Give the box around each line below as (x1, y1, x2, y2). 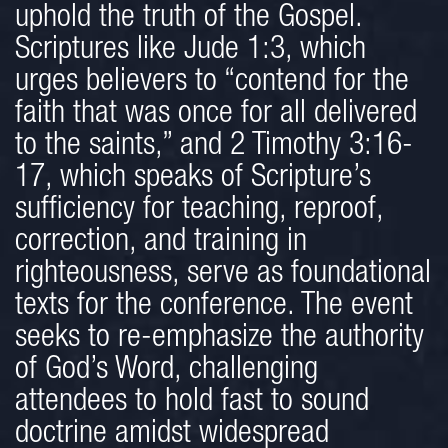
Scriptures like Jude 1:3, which (15, 35, 366, 68)
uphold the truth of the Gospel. (15, 3, 362, 36)
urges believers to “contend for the (15, 67, 409, 100)
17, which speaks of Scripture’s (15, 163, 371, 196)
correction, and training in (15, 227, 307, 260)
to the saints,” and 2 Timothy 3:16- (15, 131, 413, 164)
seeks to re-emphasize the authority (15, 323, 424, 356)
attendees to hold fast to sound (15, 387, 369, 420)
